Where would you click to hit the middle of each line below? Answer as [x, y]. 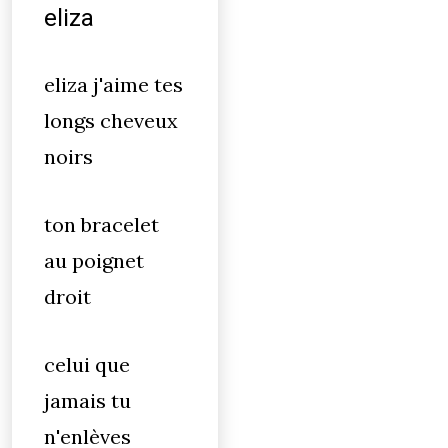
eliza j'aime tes [113, 84]
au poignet [94, 260]
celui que [87, 364]
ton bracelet [101, 224]
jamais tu [87, 400]
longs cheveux [111, 120]
